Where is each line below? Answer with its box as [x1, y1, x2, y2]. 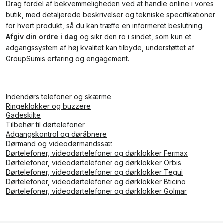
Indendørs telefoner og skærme [6, 92, 111, 101]
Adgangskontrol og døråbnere [6, 130, 107, 138]
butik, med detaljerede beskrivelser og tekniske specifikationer [6, 10, 215, 19]
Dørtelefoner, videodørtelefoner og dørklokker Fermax [6, 149, 188, 157]
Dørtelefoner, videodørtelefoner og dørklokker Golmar [6, 187, 187, 195]
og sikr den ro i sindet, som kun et [78, 32, 191, 41]
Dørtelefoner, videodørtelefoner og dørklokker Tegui [6, 168, 183, 176]
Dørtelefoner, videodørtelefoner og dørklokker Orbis [6, 158, 181, 167]
